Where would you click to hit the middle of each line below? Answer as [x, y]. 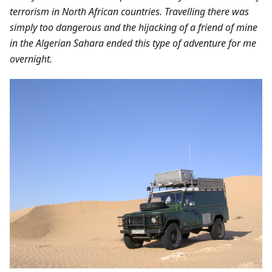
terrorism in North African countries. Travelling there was [129, 11]
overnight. [31, 59]
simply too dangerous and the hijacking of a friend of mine [134, 27]
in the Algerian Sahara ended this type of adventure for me [133, 43]
